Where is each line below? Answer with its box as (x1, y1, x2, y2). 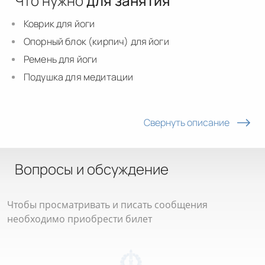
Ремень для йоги (24, 52, 98, 66)
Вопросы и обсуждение (15, 159, 169, 179)
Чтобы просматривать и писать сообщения (7, 198, 208, 212)
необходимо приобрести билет (7, 212, 152, 226)
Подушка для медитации (24, 70, 134, 83)
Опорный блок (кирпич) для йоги (24, 34, 169, 48)
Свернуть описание (143, 116, 230, 130)
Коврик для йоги (24, 17, 95, 30)
